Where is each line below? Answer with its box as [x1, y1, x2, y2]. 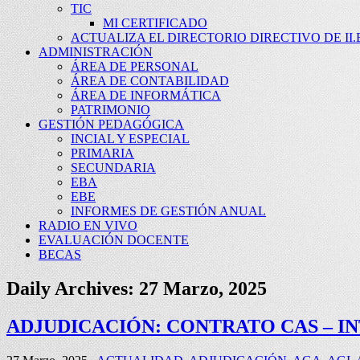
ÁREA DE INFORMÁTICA [71, 88, 221, 102]
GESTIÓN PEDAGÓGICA [39, 117, 184, 131]
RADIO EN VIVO [39, 219, 137, 232]
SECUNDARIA [71, 161, 156, 174]
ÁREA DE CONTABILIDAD [71, 74, 229, 88]
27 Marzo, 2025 [139, 277, 267, 299]
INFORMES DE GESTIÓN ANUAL [71, 204, 266, 218]
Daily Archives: [6, 277, 139, 299]
